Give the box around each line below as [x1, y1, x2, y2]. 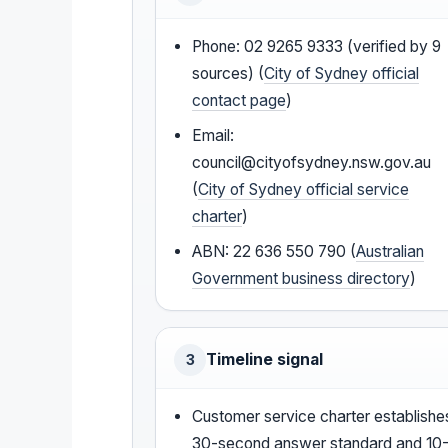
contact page [192, 90, 287, 110]
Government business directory [192, 268, 411, 288]
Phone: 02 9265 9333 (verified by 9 [192, 36, 442, 56]
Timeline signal [206, 349, 323, 369]
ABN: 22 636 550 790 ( [192, 241, 357, 261]
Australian [356, 241, 425, 261]
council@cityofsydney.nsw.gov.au [192, 152, 432, 172]
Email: [192, 125, 235, 145]
